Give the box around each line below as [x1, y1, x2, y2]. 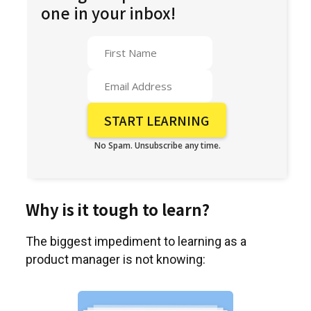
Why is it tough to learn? [26, 198, 210, 220]
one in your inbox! [41, 1, 176, 24]
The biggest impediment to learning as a [26, 234, 246, 249]
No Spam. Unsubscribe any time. [94, 140, 221, 151]
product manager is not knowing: [26, 252, 205, 267]
